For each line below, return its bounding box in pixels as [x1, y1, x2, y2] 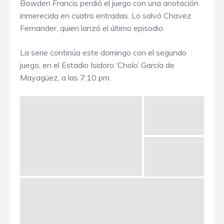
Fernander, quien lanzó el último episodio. [20, 23, 164, 33]
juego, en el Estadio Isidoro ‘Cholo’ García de [20, 60, 174, 70]
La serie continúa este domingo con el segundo [20, 47, 186, 58]
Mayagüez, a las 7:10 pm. [20, 72, 111, 83]
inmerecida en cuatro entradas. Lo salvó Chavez [20, 10, 191, 21]
